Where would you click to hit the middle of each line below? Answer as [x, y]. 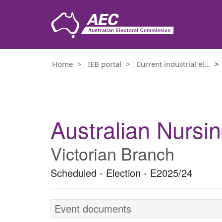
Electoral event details [99, 95]
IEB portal [105, 64]
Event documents [93, 208]
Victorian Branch [112, 153]
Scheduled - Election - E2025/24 [121, 173]
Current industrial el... [173, 64]
